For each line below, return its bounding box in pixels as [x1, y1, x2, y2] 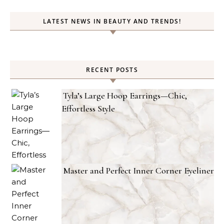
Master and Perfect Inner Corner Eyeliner [63, 165, 214, 176]
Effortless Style [61, 103, 115, 114]
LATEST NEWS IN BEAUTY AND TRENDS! [42, 17, 181, 25]
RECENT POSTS [86, 65, 138, 74]
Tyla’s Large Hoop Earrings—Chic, [63, 90, 187, 101]
